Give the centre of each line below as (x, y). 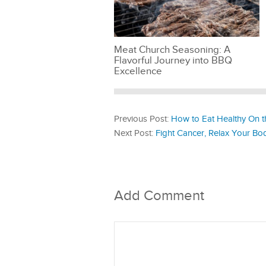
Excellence (138, 71)
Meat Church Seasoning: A (172, 50)
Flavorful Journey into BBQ (173, 60)
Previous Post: (142, 119)
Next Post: (135, 133)
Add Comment (159, 196)
